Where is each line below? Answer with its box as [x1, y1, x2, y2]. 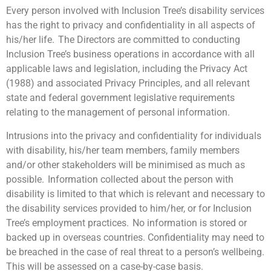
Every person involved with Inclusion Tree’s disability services [6, 5, 264, 17]
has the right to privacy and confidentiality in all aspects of [6, 19, 255, 31]
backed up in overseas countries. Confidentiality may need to [6, 231, 264, 243]
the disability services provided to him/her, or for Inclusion [6, 202, 252, 214]
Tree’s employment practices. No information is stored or [6, 217, 247, 229]
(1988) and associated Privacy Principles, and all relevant [6, 77, 250, 90]
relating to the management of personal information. [6, 106, 236, 119]
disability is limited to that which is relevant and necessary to [6, 188, 265, 200]
